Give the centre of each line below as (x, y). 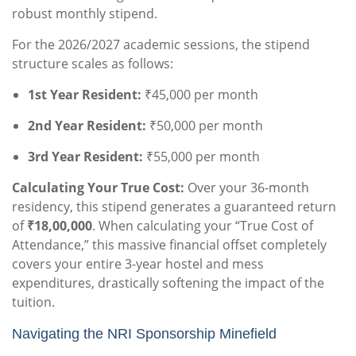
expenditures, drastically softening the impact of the (168, 283)
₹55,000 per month (201, 157)
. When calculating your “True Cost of (203, 226)
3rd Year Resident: (85, 157)
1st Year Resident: (85, 95)
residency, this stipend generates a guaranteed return (174, 207)
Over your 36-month (247, 188)
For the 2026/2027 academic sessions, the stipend (161, 45)
